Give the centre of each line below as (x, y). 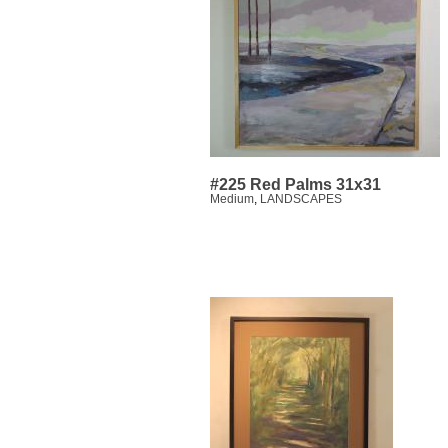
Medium (232, 199)
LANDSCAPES (301, 199)
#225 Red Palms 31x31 (295, 185)
